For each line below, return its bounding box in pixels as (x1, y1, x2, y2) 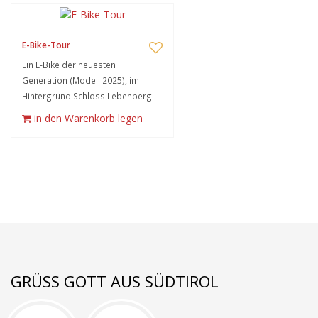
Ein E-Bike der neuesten (22, 59, 116, 70)
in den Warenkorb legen (34, 111, 143, 125)
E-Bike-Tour (22, 39, 70, 51)
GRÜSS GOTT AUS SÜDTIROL (11, 270, 210, 292)
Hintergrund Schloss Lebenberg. (22, 90, 154, 102)
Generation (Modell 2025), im (22, 75, 139, 86)
